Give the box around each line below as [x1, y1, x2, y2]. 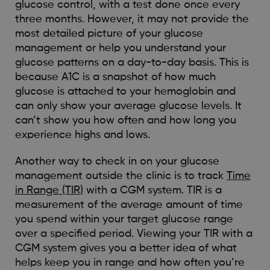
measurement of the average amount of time [14, 199, 243, 210]
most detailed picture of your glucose [14, 28, 203, 39]
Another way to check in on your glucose [14, 155, 219, 167]
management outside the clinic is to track [14, 170, 227, 181]
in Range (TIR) [14, 184, 83, 196]
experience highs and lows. [14, 129, 150, 140]
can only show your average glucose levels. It [14, 100, 242, 111]
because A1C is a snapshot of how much [14, 71, 216, 83]
